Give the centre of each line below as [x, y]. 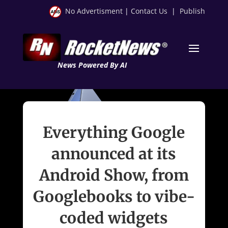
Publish [193, 11]
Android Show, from [114, 175]
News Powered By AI [92, 65]
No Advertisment [94, 11]
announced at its [114, 153]
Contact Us [149, 11]
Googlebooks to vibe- [114, 196]
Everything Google [114, 132]
